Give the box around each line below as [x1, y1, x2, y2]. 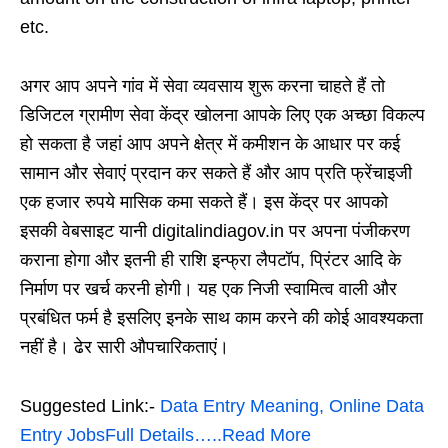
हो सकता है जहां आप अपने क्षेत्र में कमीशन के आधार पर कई [20, 133, 400, 154]
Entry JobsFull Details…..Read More [20, 424, 311, 445]
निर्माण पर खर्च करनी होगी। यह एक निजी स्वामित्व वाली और [20, 278, 397, 299]
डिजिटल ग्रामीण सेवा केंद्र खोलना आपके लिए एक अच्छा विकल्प [20, 104, 425, 125]
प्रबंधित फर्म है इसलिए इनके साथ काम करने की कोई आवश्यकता [20, 307, 423, 328]
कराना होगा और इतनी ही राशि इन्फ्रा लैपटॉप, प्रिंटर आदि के [20, 249, 401, 270]
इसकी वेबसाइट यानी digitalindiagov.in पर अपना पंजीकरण [20, 220, 410, 241]
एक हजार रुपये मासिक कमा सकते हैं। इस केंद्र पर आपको [20, 191, 388, 212]
